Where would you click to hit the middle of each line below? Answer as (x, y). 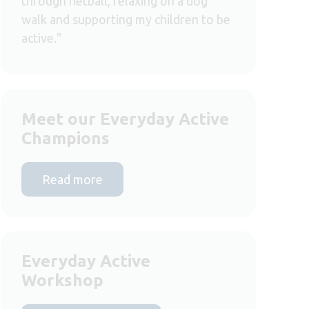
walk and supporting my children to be (126, 19)
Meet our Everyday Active (125, 119)
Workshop (62, 280)
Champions (66, 138)
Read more (72, 179)
